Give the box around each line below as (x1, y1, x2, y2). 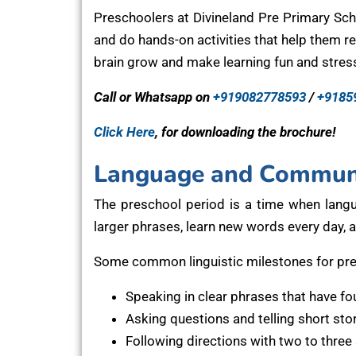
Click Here (93, 123, 155, 140)
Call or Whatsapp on (93, 88, 213, 105)
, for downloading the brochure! (154, 123, 335, 140)
